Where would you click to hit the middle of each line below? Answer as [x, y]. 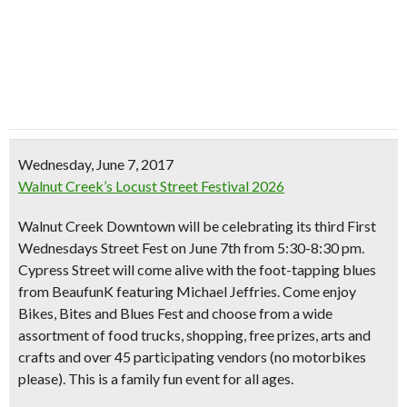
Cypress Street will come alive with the [139, 269]
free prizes [282, 335]
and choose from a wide [258, 313]
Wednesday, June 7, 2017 [96, 164]
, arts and [343, 335]
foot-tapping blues [318, 269]
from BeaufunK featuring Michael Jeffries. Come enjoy [187, 291]
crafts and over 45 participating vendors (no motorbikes [192, 357]
